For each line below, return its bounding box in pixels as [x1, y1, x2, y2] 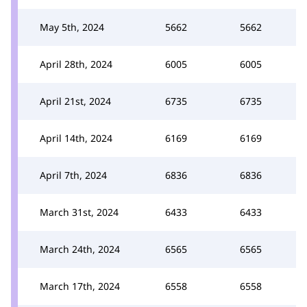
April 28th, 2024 [40, 58, 112, 71]
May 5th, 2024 [40, 21, 104, 34]
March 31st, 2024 [40, 206, 119, 219]
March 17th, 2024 [40, 280, 120, 293]
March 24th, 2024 [40, 243, 120, 256]
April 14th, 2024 [40, 132, 112, 145]
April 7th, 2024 [40, 169, 107, 182]
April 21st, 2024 [40, 95, 111, 108]
